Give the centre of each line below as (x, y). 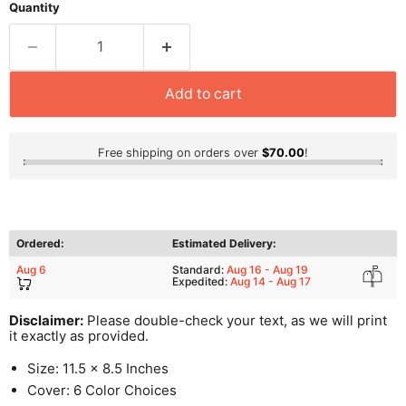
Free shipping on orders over (180, 152)
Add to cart (203, 93)
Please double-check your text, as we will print (235, 320)
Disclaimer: (46, 320)
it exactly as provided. (79, 335)
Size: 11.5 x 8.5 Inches (98, 368)
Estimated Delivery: (224, 243)
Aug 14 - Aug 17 (271, 281)
